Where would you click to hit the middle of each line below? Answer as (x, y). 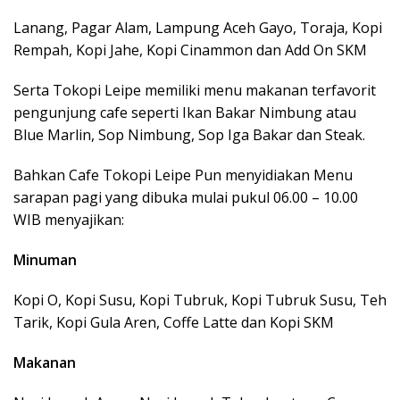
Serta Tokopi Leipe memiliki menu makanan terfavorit (195, 90)
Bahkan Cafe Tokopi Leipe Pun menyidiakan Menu (183, 175)
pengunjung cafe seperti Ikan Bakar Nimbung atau (185, 112)
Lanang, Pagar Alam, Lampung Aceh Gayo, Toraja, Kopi (198, 27)
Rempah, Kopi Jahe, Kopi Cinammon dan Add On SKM (190, 50)
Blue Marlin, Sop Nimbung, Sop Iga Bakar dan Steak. (189, 134)
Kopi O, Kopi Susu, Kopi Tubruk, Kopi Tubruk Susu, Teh (200, 300)
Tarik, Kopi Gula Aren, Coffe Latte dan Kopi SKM (174, 322)
